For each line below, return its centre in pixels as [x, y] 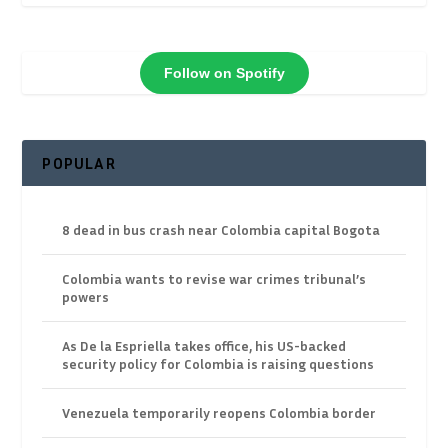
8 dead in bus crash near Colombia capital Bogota [221, 230]
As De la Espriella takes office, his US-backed [204, 346]
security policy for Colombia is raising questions [218, 364]
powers [86, 297]
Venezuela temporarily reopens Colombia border [219, 413]
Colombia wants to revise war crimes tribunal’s [214, 279]
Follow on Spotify [224, 72]
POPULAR [79, 163]
